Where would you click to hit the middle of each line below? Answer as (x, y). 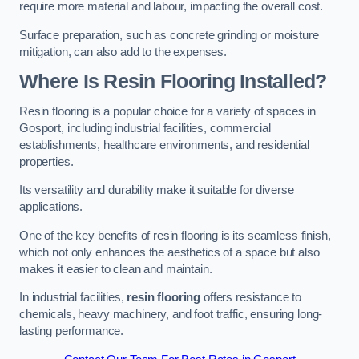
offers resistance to (251, 298)
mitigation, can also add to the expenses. (123, 52)
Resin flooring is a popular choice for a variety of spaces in (168, 111)
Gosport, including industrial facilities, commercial (145, 128)
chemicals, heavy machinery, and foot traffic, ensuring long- (171, 315)
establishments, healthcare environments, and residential (164, 145)
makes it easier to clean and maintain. (116, 269)
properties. (46, 161)
